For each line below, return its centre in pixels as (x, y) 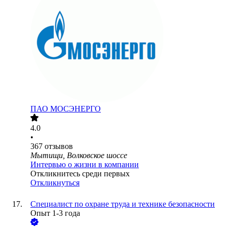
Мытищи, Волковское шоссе (79, 156)
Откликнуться (55, 183)
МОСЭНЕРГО (75, 109)
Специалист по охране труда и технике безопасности (123, 204)
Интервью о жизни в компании (85, 165)
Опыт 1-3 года (55, 213)
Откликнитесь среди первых (80, 174)
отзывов (59, 146)
